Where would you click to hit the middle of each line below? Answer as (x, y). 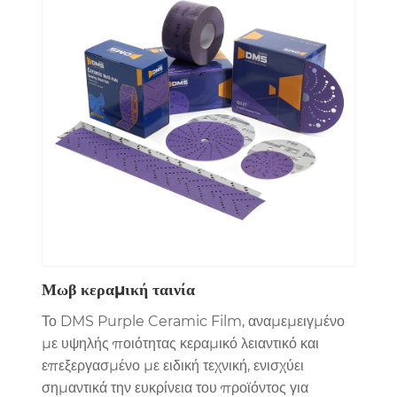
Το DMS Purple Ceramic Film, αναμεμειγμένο (193, 321)
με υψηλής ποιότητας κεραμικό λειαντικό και (180, 343)
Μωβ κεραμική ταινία (118, 289)
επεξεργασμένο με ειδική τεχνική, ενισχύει (172, 365)
